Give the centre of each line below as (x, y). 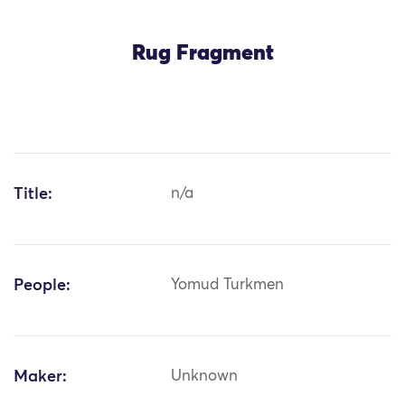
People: (42, 286)
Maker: (40, 377)
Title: (33, 195)
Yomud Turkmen (228, 286)
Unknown (205, 377)
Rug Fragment (202, 54)
